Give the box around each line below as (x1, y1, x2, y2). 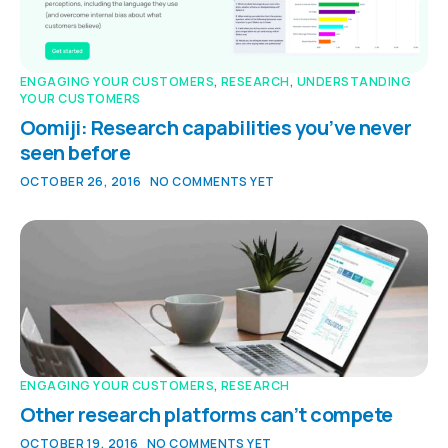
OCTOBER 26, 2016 (20, 172, 142, 190)
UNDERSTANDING (296, 72, 412, 90)
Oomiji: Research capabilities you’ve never (20, 113, 412, 141)
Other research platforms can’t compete (20, 400, 393, 428)
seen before (20, 138, 131, 166)
